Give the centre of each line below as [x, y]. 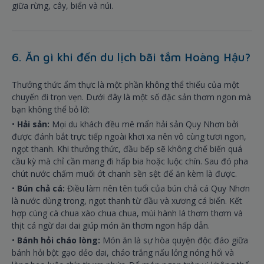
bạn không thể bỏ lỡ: [51, 110]
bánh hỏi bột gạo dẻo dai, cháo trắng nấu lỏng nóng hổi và [123, 253]
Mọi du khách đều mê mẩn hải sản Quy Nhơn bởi [144, 124]
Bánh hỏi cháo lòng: [60, 240]
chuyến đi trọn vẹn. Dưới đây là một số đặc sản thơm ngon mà [131, 97]
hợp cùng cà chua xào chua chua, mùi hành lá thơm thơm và [127, 213]
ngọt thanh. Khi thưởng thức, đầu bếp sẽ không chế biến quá [127, 149]
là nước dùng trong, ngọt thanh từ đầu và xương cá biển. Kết [127, 201]
